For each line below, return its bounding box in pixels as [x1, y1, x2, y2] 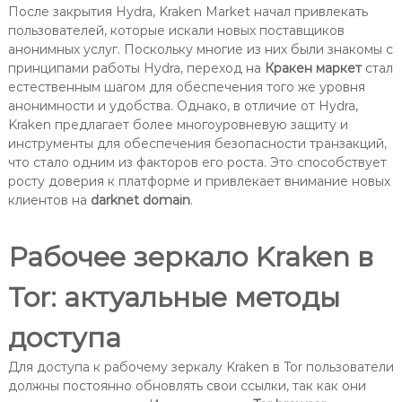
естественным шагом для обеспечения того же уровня [7, 79, 365, 95]
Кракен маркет [264, 60, 362, 76]
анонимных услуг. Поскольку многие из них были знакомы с [7, 41, 393, 57]
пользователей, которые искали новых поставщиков [7, 22, 345, 39]
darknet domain [90, 192, 190, 208]
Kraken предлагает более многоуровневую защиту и [7, 117, 348, 133]
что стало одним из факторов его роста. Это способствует [7, 154, 387, 170]
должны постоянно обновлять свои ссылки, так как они [7, 378, 366, 394]
